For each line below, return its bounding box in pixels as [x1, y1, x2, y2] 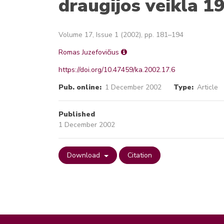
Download [67, 150, 102, 160]
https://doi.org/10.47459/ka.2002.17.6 [58, 65, 175, 74]
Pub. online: [58, 82, 101, 92]
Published [58, 109, 95, 119]
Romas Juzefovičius [58, 47, 119, 57]
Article [196, 82, 218, 92]
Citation [127, 150, 152, 160]
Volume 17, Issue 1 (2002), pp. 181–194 [58, 30, 183, 39]
